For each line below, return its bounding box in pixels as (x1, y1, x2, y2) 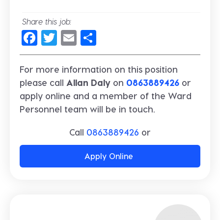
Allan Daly (66, 77, 110, 88)
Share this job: (22, 17, 72, 26)
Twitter (57, 28, 106, 48)
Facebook (37, 28, 108, 48)
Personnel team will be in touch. (20, 104, 155, 114)
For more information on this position (20, 64, 178, 75)
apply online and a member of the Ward (20, 90, 192, 101)
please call (20, 77, 66, 88)
